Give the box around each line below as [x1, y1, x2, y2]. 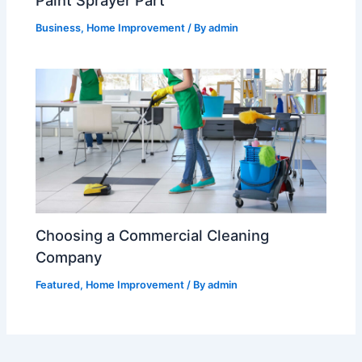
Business [36, 22, 82, 35]
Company [36, 248, 103, 267]
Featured [36, 279, 81, 292]
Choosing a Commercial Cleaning [36, 226, 270, 245]
